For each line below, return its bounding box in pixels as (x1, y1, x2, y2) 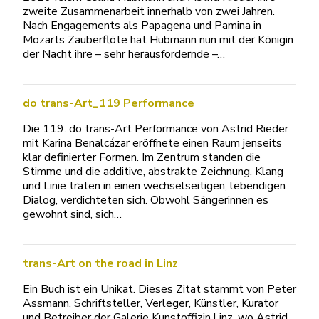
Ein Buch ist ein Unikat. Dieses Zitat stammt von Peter (23, 281, 296, 297)
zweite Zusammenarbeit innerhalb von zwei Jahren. (23, 3, 275, 19)
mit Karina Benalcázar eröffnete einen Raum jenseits (23, 135, 282, 151)
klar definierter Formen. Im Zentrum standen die (23, 149, 261, 165)
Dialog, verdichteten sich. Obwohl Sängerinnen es (23, 192, 268, 208)
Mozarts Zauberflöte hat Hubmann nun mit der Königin (23, 31, 293, 48)
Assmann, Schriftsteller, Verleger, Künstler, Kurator (23, 295, 278, 311)
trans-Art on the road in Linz (23, 255, 178, 271)
